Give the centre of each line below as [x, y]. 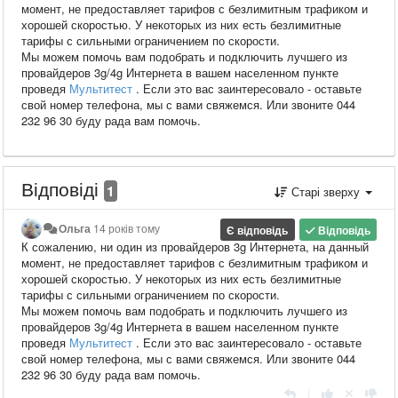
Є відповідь [258, 230]
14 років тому [127, 228]
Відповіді [63, 188]
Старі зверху [326, 191]
